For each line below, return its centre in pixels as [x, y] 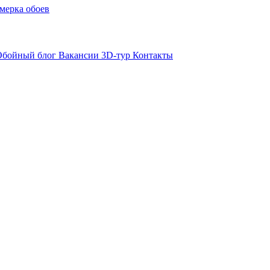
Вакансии [80, 55]
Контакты [153, 55]
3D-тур [117, 55]
